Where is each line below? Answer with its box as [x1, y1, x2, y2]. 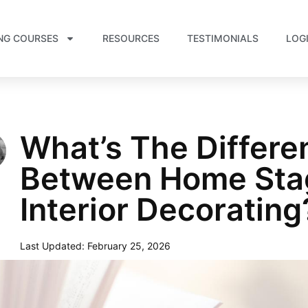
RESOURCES [102, 32, 159, 44]
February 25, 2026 [87, 240, 170, 252]
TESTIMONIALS [186, 32, 258, 44]
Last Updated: [19, 240, 85, 252]
